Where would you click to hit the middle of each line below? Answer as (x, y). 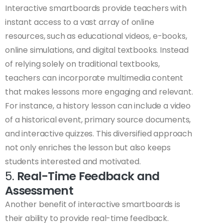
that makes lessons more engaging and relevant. (99, 92)
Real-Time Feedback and (88, 176)
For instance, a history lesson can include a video (98, 106)
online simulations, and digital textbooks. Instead (97, 50)
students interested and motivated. (73, 162)
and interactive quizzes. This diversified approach (99, 134)
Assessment (39, 191)
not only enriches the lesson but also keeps (88, 148)
